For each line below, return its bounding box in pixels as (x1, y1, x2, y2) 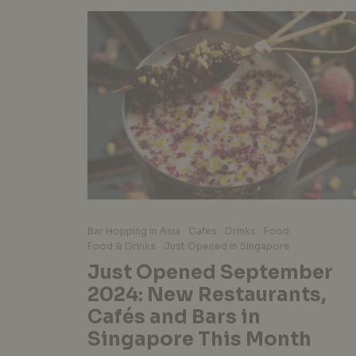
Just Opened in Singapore (164, 239, 290, 252)
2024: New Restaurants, (87, 282, 327, 307)
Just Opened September (87, 260, 333, 284)
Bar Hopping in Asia (87, 224, 180, 237)
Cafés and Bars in (87, 304, 261, 329)
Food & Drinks (87, 239, 156, 252)
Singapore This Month (87, 327, 311, 351)
